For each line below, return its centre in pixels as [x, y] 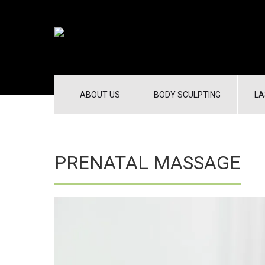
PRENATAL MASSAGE [148, 163]
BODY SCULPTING [187, 95]
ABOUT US [100, 95]
